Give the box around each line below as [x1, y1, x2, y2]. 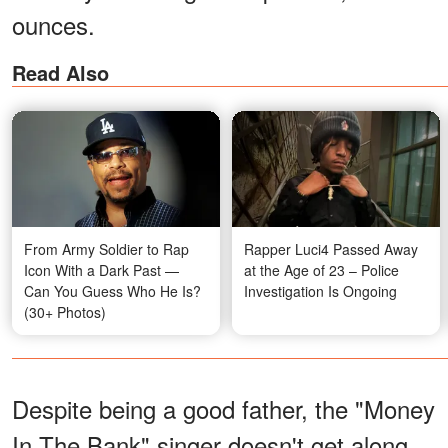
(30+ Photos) [24, 301, 106, 322]
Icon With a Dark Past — [24, 259, 179, 280]
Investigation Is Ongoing [244, 280, 397, 301]
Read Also [12, 58, 109, 88]
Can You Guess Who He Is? [24, 280, 201, 301]
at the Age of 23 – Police [244, 259, 399, 280]
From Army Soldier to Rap [24, 238, 189, 259]
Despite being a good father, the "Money [12, 390, 435, 426]
